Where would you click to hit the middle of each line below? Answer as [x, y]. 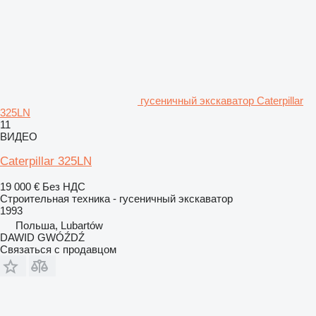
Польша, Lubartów [59, 225]
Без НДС [64, 186]
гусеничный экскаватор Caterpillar [222, 100]
